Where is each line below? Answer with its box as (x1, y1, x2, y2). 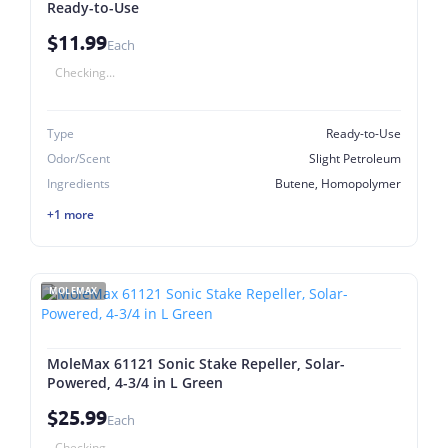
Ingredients (47, 175, 110, 192)
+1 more (47, 205, 94, 223)
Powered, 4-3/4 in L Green (47, 373, 223, 392)
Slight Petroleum (309, 150, 401, 167)
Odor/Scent (47, 150, 110, 167)
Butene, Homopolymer (275, 175, 401, 192)
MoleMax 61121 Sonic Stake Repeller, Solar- (47, 354, 345, 373)
